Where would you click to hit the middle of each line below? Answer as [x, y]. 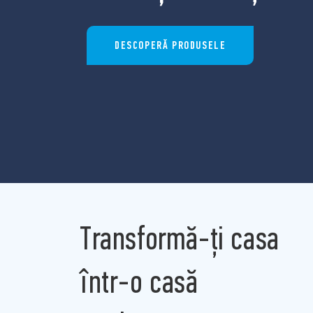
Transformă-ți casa [180, 239]
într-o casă [139, 282]
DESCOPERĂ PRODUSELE [170, 45]
